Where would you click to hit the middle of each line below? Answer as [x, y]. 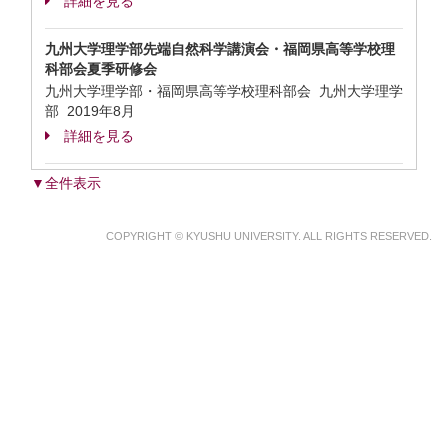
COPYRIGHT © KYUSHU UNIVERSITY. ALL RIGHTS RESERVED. [269, 236]
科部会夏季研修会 [101, 69]
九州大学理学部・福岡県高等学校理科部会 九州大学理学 [224, 91]
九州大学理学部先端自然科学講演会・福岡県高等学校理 [220, 49]
